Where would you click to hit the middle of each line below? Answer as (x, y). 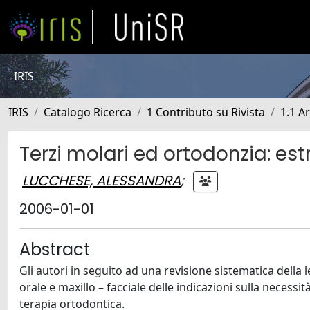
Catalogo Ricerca (88, 112)
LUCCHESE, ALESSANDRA (101, 180)
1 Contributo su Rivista (206, 112)
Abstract (55, 249)
